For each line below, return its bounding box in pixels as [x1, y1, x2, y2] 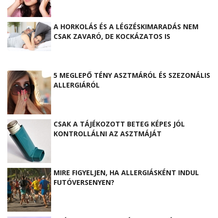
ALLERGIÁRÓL [54, 80, 100, 90]
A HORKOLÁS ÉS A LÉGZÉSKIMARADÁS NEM [54, 21, 199, 31]
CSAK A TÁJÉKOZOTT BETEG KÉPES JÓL [54, 119, 185, 128]
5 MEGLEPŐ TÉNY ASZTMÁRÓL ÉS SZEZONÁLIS [54, 70, 210, 80]
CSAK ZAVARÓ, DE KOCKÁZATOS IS [54, 31, 170, 41]
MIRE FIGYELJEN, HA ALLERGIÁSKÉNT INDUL [54, 167, 199, 177]
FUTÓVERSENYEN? [54, 177, 114, 187]
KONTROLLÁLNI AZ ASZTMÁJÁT [54, 128, 162, 138]
